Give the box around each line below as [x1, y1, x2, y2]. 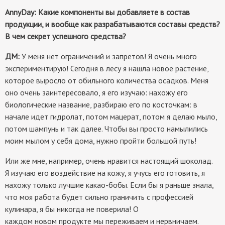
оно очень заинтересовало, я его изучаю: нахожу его [5, 87, 188, 98]
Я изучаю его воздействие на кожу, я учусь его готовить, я [5, 168, 205, 178]
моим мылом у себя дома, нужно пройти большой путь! [5, 136, 196, 146]
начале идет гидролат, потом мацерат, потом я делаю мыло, [5, 111, 217, 122]
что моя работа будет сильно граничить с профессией [5, 192, 193, 202]
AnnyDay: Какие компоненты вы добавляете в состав [5, 7, 190, 18]
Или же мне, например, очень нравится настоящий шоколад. [5, 156, 212, 166]
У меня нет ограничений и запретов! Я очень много [22, 51, 197, 62]
